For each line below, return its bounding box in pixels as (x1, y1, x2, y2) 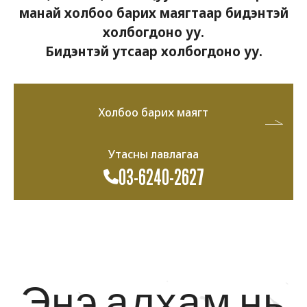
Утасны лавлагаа (108, 146, 199, 162)
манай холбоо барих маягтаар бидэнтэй (19, 3, 288, 22)
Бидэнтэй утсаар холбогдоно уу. (45, 42, 262, 60)
